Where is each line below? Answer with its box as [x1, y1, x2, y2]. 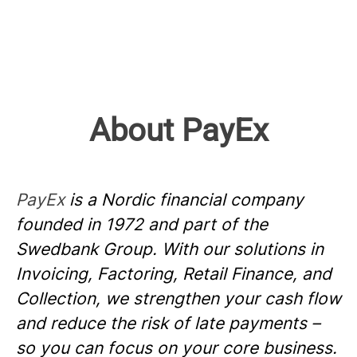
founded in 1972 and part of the [16, 214, 268, 234]
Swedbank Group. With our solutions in [16, 239, 324, 259]
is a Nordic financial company [69, 190, 304, 210]
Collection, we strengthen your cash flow [16, 288, 341, 308]
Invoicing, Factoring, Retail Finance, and [16, 264, 331, 284]
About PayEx [88, 112, 269, 149]
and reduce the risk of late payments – [16, 313, 320, 333]
